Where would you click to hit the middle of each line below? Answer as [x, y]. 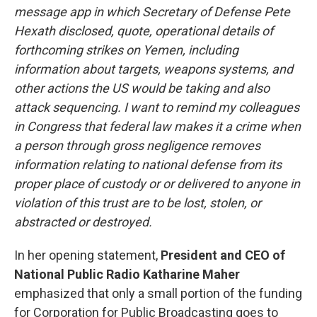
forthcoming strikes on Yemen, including [126, 50]
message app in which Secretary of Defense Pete [152, 11]
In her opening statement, [86, 255]
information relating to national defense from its [148, 164]
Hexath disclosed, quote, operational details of [144, 30]
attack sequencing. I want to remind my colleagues [157, 107]
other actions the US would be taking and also [142, 88]
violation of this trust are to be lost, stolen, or [138, 202]
